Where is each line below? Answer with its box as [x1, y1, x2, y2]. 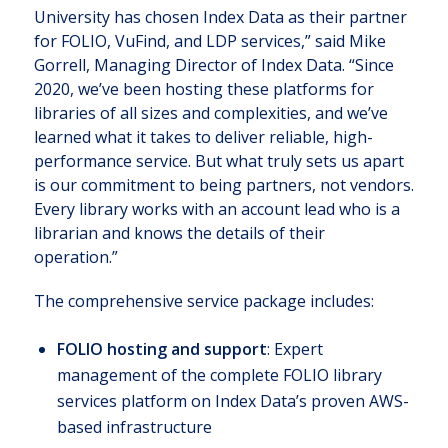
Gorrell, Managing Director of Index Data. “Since [33, 53, 394, 76]
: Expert [266, 337, 323, 360]
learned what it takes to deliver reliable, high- [33, 125, 373, 148]
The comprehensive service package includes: [33, 289, 374, 312]
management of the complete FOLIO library [56, 363, 382, 386]
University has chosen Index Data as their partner [33, 5, 407, 28]
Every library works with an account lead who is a [33, 197, 400, 220]
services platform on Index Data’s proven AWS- [56, 389, 409, 412]
